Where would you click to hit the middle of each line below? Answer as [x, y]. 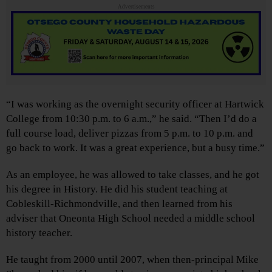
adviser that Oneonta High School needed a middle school [131, 219]
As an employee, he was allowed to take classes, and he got [133, 175]
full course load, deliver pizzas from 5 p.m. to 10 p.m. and [130, 134]
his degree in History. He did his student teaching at [117, 189]
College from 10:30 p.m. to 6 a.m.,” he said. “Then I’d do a [131, 119]
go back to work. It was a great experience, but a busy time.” [135, 148]
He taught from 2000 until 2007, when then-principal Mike [132, 260]
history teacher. [39, 233]
